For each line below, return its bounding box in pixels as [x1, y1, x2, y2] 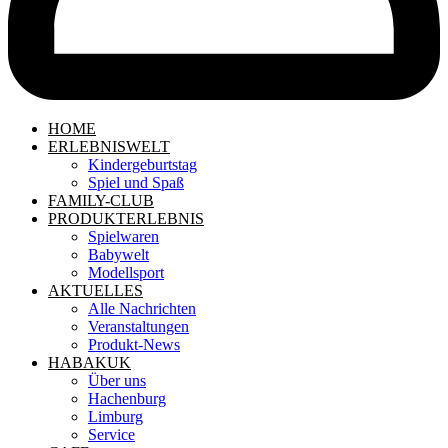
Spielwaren [88, 227, 159, 245]
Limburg [88, 407, 143, 425]
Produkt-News [88, 335, 180, 353]
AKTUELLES [48, 281, 143, 299]
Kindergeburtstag [88, 155, 197, 173]
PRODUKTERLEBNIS [48, 209, 204, 227]
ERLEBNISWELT [48, 137, 170, 155]
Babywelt [88, 245, 149, 263]
